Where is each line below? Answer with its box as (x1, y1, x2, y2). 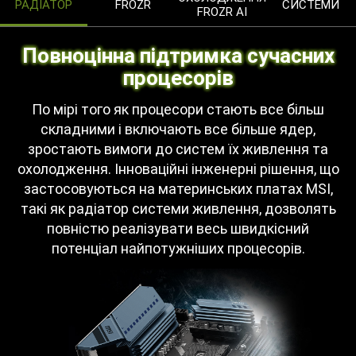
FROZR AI (196, 5, 247, 20)
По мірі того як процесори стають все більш (32, 100, 324, 118)
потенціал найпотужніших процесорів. (51, 239, 305, 257)
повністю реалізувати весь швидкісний (47, 219, 309, 237)
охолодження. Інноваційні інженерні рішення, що (17, 160, 339, 177)
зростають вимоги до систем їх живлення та (28, 140, 328, 157)
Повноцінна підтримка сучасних (21, 43, 335, 68)
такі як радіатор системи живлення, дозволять (20, 199, 336, 217)
